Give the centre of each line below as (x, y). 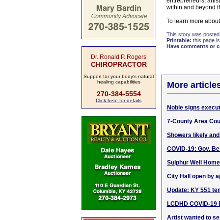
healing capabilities (119, 82)
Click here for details (119, 100)
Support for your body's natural (119, 76)
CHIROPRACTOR (119, 64)
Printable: (179, 40)
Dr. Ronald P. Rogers (119, 57)
